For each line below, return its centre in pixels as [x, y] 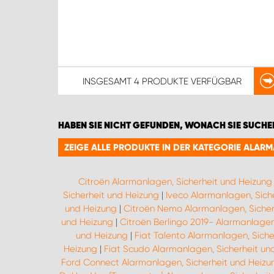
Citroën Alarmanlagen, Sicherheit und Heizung [175, 182]
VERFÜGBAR [215, 81]
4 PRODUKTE [161, 81]
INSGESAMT [108, 81]
